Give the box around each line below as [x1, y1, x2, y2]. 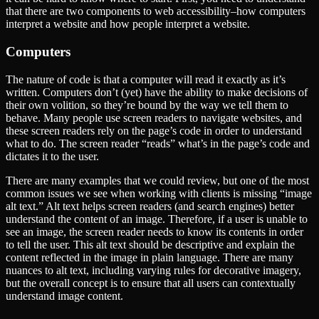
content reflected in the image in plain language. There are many [6, 251, 293, 263]
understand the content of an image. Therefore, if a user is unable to [6, 212, 308, 225]
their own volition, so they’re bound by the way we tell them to [6, 98, 288, 111]
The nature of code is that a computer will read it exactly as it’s [6, 73, 286, 85]
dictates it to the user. [6, 150, 99, 162]
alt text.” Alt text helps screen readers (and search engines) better [6, 199, 294, 212]
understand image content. [6, 289, 123, 302]
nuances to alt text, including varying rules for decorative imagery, [6, 263, 301, 276]
